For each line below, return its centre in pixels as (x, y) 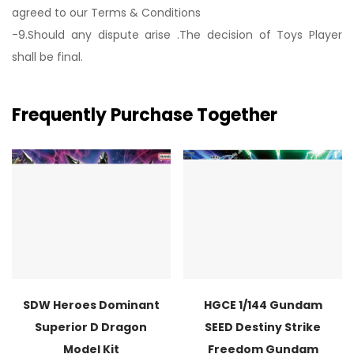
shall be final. (49, 57)
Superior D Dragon (91, 327)
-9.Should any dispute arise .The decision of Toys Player (177, 35)
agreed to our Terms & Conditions (106, 13)
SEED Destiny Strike (263, 327)
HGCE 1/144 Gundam (263, 305)
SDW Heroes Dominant (91, 305)
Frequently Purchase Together (145, 115)
